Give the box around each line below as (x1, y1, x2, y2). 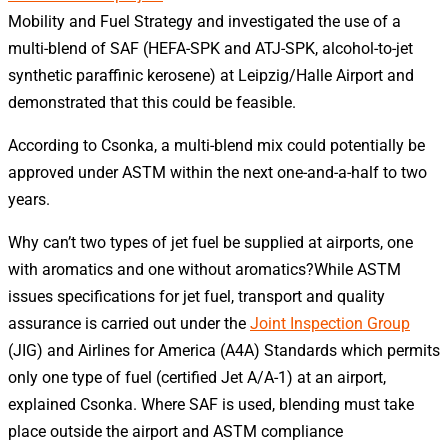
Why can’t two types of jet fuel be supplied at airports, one (8, 232, 413, 252)
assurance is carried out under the (8, 313, 250, 333)
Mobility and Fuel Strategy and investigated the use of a (8, 11, 401, 31)
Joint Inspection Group (250, 313, 410, 333)
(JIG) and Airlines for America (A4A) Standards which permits (8, 340, 440, 360)
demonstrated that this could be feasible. (8, 92, 296, 112)
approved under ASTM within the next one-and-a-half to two (8, 162, 427, 182)
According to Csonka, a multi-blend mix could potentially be (8, 135, 425, 155)
